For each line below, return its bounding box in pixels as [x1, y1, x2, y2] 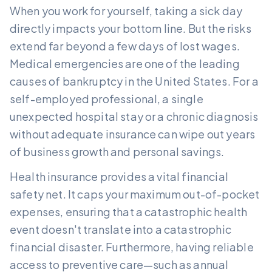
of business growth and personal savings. [10, 144, 225, 158]
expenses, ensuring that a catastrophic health [10, 204, 248, 219]
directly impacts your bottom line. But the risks [10, 21, 251, 35]
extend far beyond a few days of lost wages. [10, 38, 240, 53]
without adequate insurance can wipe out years [10, 126, 256, 141]
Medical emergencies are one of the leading [10, 56, 240, 70]
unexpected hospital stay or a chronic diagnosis [10, 109, 259, 123]
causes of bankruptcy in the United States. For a [10, 73, 259, 88]
